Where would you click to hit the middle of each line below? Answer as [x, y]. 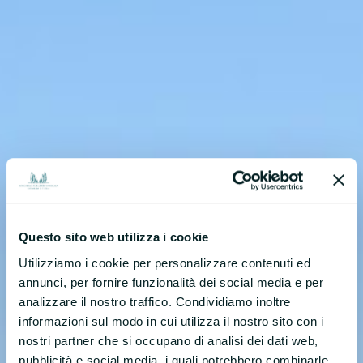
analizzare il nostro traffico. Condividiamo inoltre [155, 301]
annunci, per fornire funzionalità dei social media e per [171, 282]
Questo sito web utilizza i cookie [114, 237]
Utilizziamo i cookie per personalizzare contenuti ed [164, 263]
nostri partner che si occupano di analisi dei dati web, [169, 340]
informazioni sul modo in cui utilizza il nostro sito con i [171, 321]
